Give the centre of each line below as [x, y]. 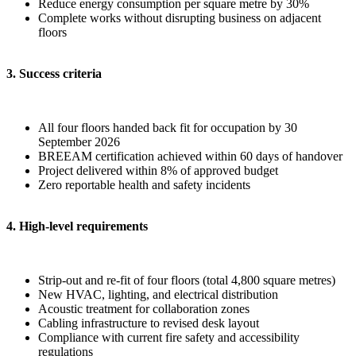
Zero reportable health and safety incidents [144, 185]
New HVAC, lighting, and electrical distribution [158, 294]
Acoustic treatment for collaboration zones [144, 309]
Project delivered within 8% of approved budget [158, 170]
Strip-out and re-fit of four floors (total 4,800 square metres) [187, 280]
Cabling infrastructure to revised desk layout [149, 323]
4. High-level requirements [77, 226]
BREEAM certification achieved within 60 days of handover [190, 156]
